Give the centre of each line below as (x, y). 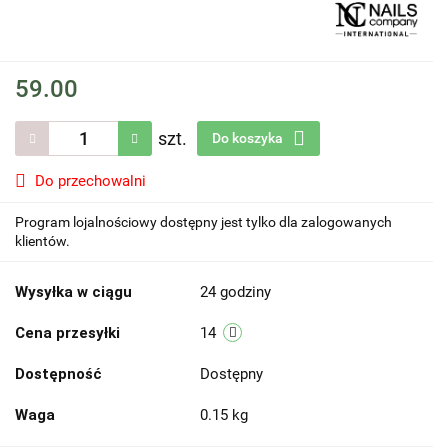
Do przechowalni (90, 181)
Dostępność (58, 374)
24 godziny (235, 292)
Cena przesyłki (67, 333)
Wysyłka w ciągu (73, 292)
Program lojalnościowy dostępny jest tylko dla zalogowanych (203, 222)
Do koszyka (249, 138)
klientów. (42, 241)
